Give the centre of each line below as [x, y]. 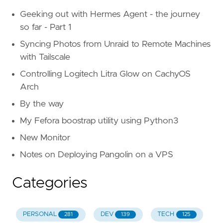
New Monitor [45, 138]
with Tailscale [45, 57]
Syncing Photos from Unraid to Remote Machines [115, 45]
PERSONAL [40, 215]
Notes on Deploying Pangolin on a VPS [97, 155]
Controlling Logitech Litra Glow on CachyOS [105, 74]
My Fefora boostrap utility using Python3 [99, 121]
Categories [50, 183]
